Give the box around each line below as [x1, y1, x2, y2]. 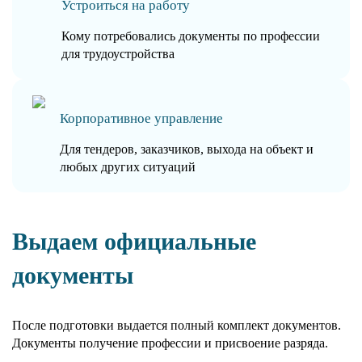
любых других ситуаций [60, 159, 196, 174]
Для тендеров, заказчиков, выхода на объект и [60, 141, 314, 156]
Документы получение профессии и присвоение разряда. [12, 335, 328, 350]
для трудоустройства [61, 46, 175, 61]
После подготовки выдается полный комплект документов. [12, 318, 341, 332]
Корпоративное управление [60, 110, 224, 126]
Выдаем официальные [12, 227, 256, 255]
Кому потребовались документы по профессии [61, 28, 320, 43]
